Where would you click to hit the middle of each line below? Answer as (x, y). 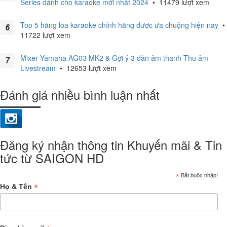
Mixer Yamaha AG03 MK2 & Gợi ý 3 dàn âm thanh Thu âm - (117, 58)
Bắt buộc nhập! (199, 175)
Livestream (38, 68)
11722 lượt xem (45, 35)
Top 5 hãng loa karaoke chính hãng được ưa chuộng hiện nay (119, 25)
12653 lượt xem (90, 68)
